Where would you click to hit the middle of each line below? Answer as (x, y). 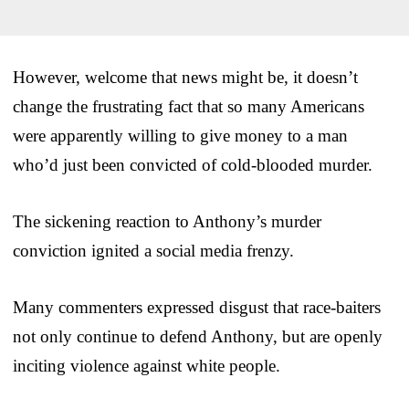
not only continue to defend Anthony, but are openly (198, 337)
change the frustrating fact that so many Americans (189, 107)
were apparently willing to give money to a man (180, 136)
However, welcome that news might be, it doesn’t (185, 78)
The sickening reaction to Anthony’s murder (167, 222)
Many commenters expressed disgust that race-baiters (197, 308)
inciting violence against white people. (147, 366)
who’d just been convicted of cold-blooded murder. (193, 165)
